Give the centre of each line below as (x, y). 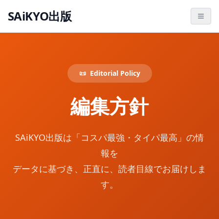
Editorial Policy (115, 73)
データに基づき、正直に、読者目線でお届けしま (109, 169)
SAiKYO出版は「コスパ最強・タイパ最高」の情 (109, 137)
